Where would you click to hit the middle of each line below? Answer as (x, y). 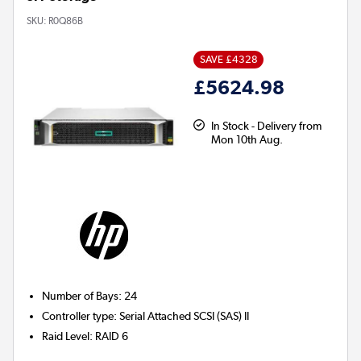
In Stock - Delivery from (266, 126)
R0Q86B (66, 21)
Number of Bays (81, 296)
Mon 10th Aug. (247, 140)
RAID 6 (112, 336)
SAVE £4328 (228, 60)
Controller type (78, 316)
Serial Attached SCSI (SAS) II (185, 316)
